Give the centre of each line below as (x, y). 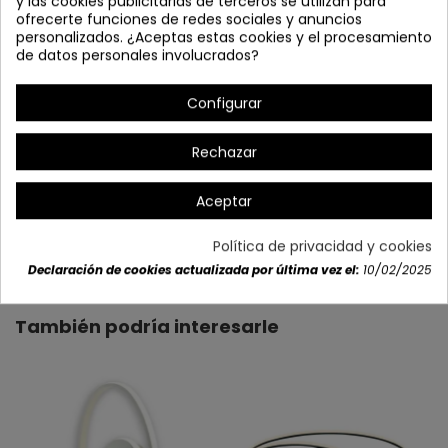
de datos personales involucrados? (137, 54)
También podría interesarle (147, 326)
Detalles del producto (224, 238)
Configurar (224, 102)
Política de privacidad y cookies (322, 246)
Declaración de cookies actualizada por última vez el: (193, 270)
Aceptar (224, 201)
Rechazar (224, 152)
